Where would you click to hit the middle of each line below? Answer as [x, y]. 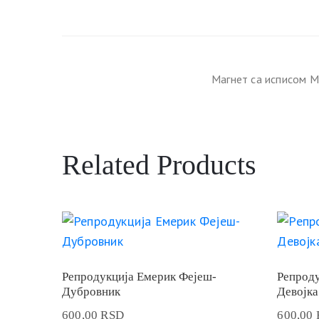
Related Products [159, 164]
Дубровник [91, 291]
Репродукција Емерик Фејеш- [139, 276]
